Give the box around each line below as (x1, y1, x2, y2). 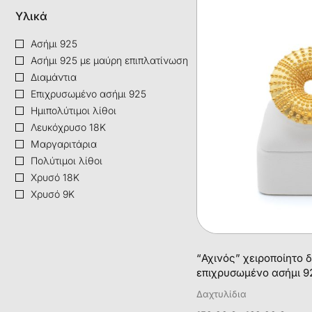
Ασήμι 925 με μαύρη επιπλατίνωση (31, 54, 188, 66)
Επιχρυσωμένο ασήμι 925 (31, 87, 146, 100)
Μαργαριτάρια (31, 137, 97, 150)
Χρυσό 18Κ (31, 171, 79, 183)
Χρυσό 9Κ (31, 187, 75, 200)
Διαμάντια (31, 70, 77, 83)
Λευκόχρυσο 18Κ (31, 120, 106, 133)
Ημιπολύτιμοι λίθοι (31, 104, 116, 116)
